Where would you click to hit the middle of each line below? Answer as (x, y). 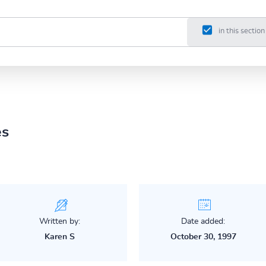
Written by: (60, 221)
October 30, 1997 (203, 237)
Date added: (203, 221)
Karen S (60, 237)
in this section (241, 31)
